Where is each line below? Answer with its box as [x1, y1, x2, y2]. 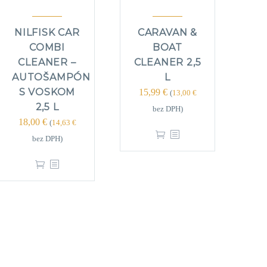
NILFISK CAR [14, 27, 80, 39]
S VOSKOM [18, 86, 76, 98]
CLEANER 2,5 [133, 57, 201, 69]
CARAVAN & [137, 27, 198, 39]
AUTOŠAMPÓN [12, 72, 91, 83]
